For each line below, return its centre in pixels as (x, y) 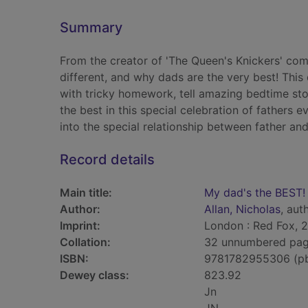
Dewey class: (95, 275)
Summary (91, 27)
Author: (80, 209)
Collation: (85, 242)
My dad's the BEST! (255, 192)
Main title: (86, 192)
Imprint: (80, 225)
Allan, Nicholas (242, 209)
